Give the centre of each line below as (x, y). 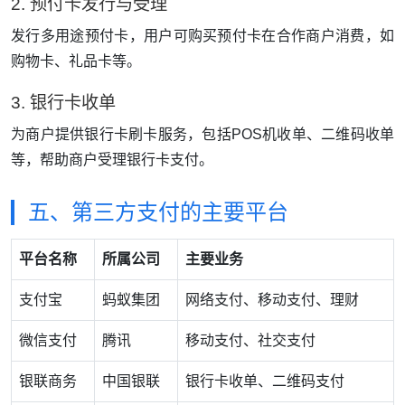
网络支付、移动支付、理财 (272, 300)
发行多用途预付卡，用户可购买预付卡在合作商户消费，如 (202, 36)
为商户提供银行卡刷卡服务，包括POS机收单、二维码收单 (202, 135)
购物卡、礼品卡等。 (76, 61)
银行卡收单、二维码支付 (265, 381)
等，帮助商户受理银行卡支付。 (112, 160)
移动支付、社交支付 (250, 341)
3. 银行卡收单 (63, 103)
